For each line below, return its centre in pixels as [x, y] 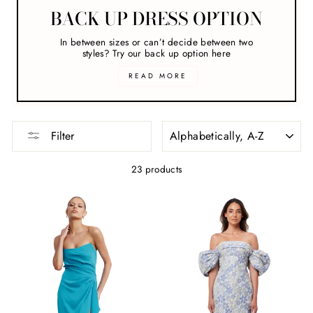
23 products [156, 169]
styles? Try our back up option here [156, 53]
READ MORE [158, 76]
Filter [63, 136]
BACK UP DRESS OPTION [156, 19]
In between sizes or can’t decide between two [156, 42]
